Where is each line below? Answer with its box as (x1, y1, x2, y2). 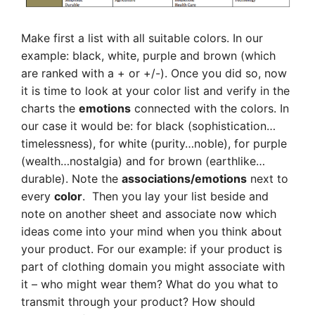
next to (247, 171, 288, 186)
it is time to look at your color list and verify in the (21, 83, 290, 98)
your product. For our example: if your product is (21, 241, 282, 256)
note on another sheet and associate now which (21, 206, 276, 221)
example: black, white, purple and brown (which (21, 48, 276, 63)
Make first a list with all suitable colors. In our (21, 30, 263, 45)
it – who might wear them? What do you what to (21, 276, 278, 291)
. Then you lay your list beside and (82, 188, 269, 203)
